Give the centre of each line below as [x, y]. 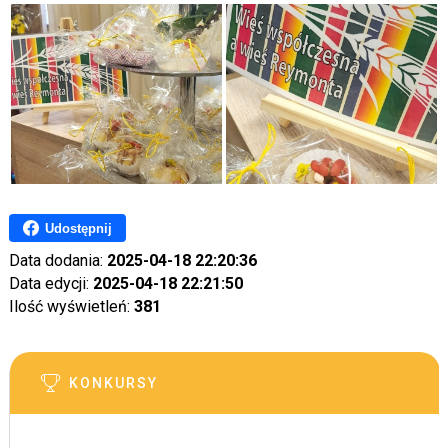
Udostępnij [78, 228]
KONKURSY [113, 383]
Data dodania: [57, 261]
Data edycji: [50, 284]
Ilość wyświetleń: [71, 307]
